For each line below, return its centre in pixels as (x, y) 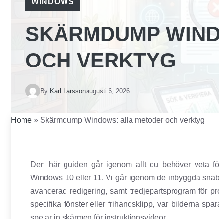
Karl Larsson (68, 91)
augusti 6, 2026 (108, 91)
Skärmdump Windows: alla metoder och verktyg (122, 120)
